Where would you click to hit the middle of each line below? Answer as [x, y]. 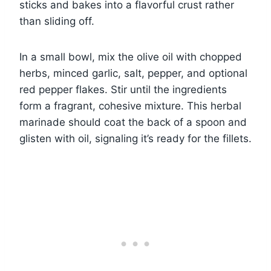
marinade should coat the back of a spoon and [133, 122]
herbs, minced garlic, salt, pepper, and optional [133, 73]
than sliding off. [57, 21]
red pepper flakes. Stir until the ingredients [123, 89]
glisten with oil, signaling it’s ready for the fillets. [135, 138]
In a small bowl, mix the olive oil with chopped [131, 57]
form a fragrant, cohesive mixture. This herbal [130, 106]
